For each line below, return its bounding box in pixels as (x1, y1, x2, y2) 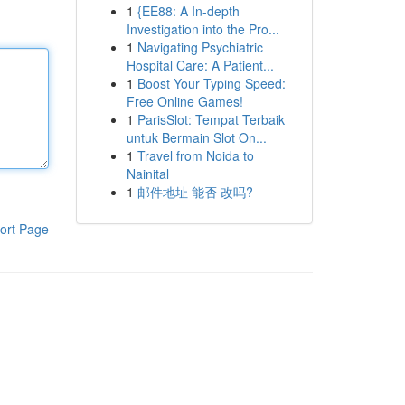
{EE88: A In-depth (137, 2, 240, 20)
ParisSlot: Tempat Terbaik (137, 110, 285, 128)
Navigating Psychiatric (137, 38, 263, 56)
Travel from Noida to (137, 146, 254, 165)
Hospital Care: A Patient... (126, 56, 274, 74)
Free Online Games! (126, 92, 243, 110)
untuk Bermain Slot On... (126, 128, 267, 146)
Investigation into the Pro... (126, 20, 279, 38)
